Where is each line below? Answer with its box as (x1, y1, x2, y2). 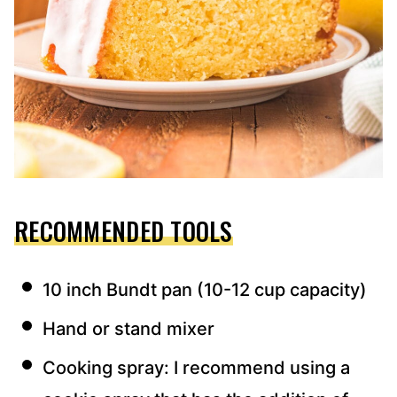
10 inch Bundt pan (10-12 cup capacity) (43, 279, 367, 301)
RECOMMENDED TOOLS (14, 213, 233, 250)
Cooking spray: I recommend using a (43, 357, 350, 379)
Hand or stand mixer (43, 318, 214, 340)
